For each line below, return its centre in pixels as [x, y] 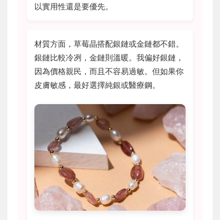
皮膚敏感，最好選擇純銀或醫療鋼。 [97, 85]
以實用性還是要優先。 [74, 7]
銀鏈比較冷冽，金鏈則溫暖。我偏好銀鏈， [109, 58]
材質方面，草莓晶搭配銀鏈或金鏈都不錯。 [109, 44]
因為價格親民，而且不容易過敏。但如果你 [109, 71]
